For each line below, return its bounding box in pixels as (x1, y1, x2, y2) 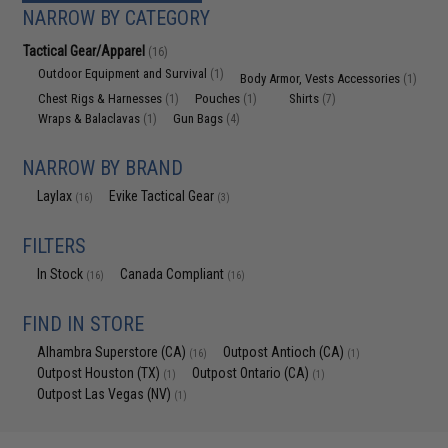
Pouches (195, 91, 244, 106)
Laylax (37, 188, 76, 204)
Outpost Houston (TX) (37, 365, 164, 381)
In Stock (37, 266, 87, 282)
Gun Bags (173, 111, 227, 126)
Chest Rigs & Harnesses (38, 91, 166, 106)
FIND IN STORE (22, 312, 145, 336)
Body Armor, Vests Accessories (240, 71, 404, 86)
